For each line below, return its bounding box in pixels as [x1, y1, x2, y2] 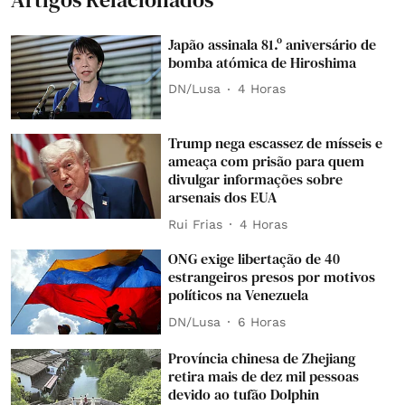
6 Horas [238, 314, 287, 329]
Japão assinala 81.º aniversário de [168, 33, 377, 54]
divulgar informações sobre [168, 169, 344, 190]
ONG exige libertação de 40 [168, 249, 341, 269]
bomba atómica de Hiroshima [168, 52, 357, 72]
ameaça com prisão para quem [168, 151, 365, 172]
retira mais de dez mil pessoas [168, 365, 360, 386]
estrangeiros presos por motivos [168, 267, 376, 287]
